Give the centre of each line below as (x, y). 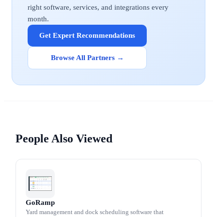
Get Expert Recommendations (87, 35)
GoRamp (40, 202)
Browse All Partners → (87, 58)
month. (38, 19)
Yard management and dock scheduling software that (95, 212)
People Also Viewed (64, 139)
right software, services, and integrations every (98, 7)
